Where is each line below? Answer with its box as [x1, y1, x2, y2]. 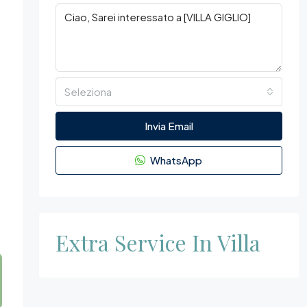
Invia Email [144, 119, 193, 132]
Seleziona [64, 84, 112, 98]
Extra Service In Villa [55, 227, 260, 257]
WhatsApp [148, 153, 203, 167]
